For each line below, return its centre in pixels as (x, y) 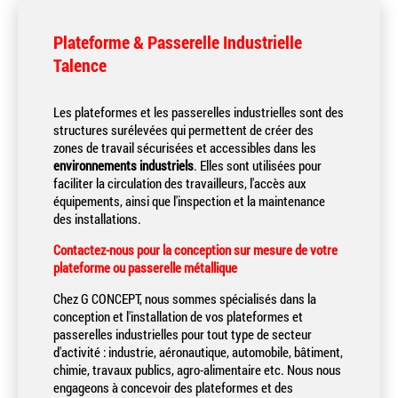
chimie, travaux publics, (115, 370)
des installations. (97, 219)
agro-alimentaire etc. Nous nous (259, 370)
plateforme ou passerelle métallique (145, 267)
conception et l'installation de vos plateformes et (178, 316)
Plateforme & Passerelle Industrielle (178, 42)
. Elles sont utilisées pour (258, 165)
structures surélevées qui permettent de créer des (183, 130)
